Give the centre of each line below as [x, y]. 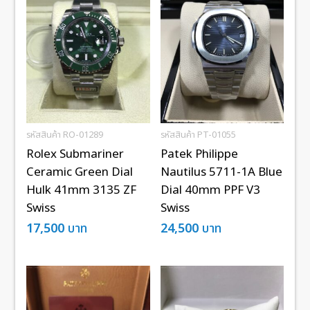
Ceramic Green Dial [80, 173]
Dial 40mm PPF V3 [210, 191]
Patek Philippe [199, 155]
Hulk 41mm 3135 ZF [82, 191]
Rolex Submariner [75, 155]
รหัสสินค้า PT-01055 [198, 135]
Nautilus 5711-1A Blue [221, 173]
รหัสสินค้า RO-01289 [65, 135]
